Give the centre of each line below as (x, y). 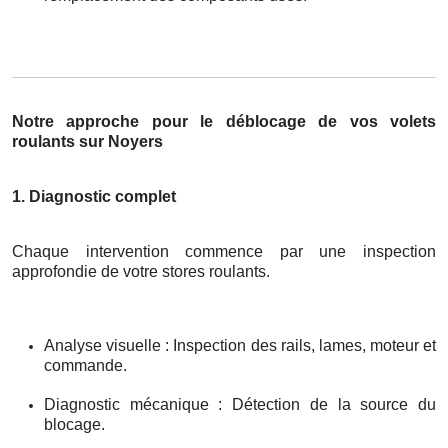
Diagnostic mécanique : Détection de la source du (240, 404)
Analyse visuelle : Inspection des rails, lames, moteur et (240, 345)
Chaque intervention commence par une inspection (224, 251)
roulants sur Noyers (87, 141)
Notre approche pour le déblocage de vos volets (224, 121)
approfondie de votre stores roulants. (141, 271)
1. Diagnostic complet (94, 196)
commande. (85, 365)
